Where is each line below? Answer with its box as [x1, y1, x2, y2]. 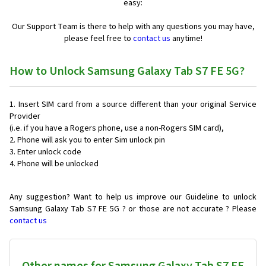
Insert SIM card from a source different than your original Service [18, 99, 257, 111]
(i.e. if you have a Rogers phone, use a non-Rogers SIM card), [9, 122, 224, 135]
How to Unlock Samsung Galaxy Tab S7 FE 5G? [9, 63, 245, 80]
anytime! [170, 33, 202, 45]
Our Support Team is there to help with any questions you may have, [11, 21, 255, 33]
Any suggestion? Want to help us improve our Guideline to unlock [9, 191, 256, 204]
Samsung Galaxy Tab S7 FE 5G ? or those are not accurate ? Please [9, 203, 256, 216]
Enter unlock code [17, 146, 81, 159]
